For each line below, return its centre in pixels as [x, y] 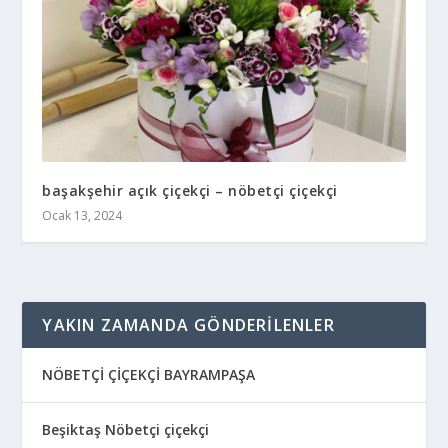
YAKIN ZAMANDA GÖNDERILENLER [188, 325]
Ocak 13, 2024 [82, 216]
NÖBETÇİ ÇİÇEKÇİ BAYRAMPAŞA [149, 375]
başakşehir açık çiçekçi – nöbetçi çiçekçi [190, 191]
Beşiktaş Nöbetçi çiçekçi [126, 430]
